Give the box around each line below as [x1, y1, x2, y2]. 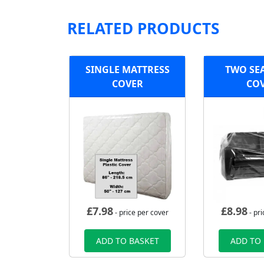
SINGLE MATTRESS [85, 62, 170, 76]
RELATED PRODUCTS [67, 18, 219, 39]
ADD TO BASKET [95, 235, 159, 247]
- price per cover [113, 207, 169, 218]
